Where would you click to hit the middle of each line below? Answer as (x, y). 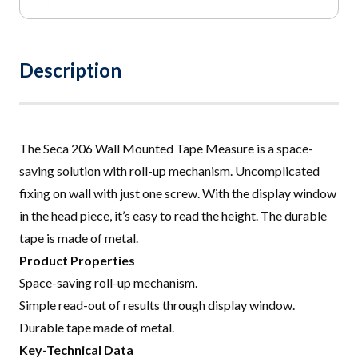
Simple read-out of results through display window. (157, 305)
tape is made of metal (78, 238)
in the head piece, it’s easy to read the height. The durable (173, 216)
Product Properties (77, 261)
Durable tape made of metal (95, 328)
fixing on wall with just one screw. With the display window (178, 193)
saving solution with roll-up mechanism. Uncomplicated (169, 171)
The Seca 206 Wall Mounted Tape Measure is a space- (166, 149)
